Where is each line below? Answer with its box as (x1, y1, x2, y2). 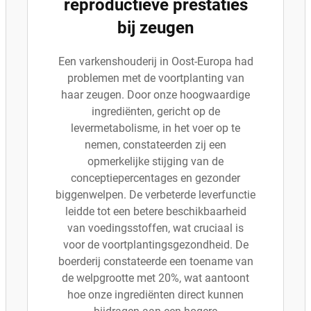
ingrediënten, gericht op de (91, 105, 220, 118)
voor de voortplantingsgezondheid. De (62, 238, 249, 251)
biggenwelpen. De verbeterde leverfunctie (56, 188, 255, 201)
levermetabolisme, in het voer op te (71, 121, 240, 135)
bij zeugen (117, 18, 194, 37)
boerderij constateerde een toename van (58, 255, 253, 268)
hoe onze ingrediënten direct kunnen (67, 288, 244, 301)
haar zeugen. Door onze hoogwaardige (61, 88, 250, 101)
